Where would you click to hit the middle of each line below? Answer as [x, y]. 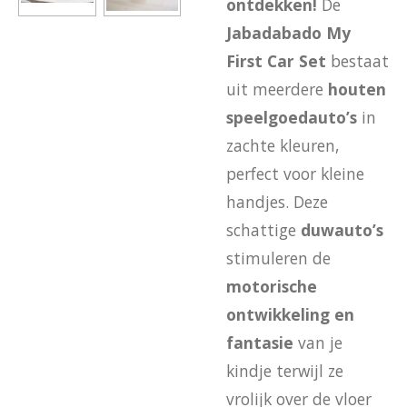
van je [318, 343]
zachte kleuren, [283, 146]
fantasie [260, 343]
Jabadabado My [288, 33]
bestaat [357, 61]
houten [357, 89]
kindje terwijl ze [285, 371]
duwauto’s [342, 230]
